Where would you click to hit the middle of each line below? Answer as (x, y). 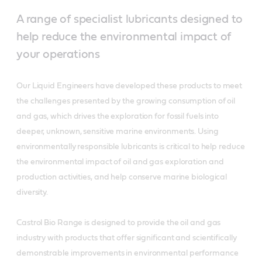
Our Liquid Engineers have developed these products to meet (130, 86)
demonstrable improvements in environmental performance (127, 253)
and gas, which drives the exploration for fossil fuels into (118, 116)
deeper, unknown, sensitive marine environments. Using (118, 131)
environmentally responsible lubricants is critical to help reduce (131, 146)
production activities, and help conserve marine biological (122, 177)
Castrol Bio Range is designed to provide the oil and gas (119, 223)
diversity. (32, 192)
